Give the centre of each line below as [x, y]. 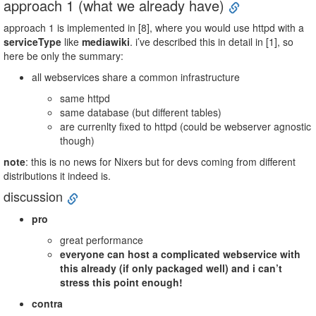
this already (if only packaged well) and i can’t [171, 268]
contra [47, 303]
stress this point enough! [121, 282]
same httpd [85, 98]
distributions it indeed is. [57, 176]
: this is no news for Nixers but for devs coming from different [160, 162]
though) [77, 141]
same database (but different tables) [141, 113]
